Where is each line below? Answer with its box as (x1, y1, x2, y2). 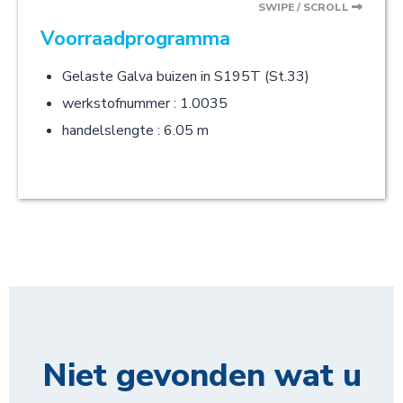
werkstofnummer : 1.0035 (62, 94, 228, 113)
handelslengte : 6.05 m (62, 121, 209, 140)
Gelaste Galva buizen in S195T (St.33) (62, 67, 309, 86)
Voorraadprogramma (40, 25, 230, 52)
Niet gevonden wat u (41, 354, 362, 398)
